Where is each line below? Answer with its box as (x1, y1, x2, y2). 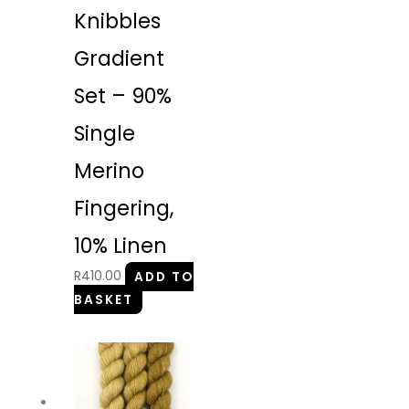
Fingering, (74, 194, 174, 224)
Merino (74, 157, 145, 186)
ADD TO (134, 267, 194, 286)
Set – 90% (74, 82, 173, 111)
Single (74, 120, 136, 149)
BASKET (74, 290, 134, 309)
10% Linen (74, 232, 168, 261)
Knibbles (74, 7, 162, 37)
